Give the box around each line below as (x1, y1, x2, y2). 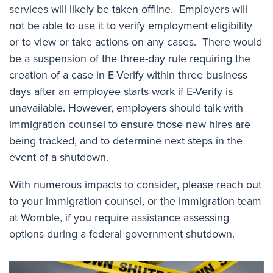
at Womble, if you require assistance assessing (9, 209, 229, 225)
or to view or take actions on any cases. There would (9, 34, 262, 50)
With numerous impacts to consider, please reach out (9, 176, 261, 193)
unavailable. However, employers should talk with (9, 99, 243, 116)
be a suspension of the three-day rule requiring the (9, 50, 250, 66)
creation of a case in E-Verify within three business (9, 66, 247, 83)
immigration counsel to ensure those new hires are (9, 116, 250, 132)
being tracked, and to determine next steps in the (9, 132, 243, 149)
